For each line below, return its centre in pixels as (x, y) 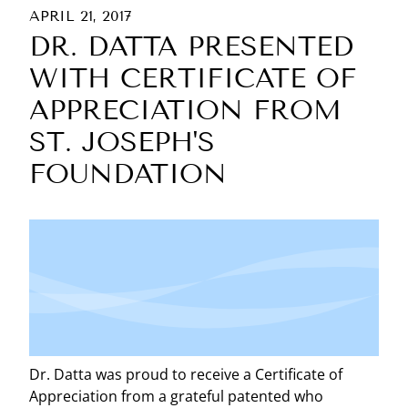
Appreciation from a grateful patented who (176, 396)
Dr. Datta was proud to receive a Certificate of (186, 374)
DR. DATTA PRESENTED (191, 46)
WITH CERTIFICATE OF (193, 78)
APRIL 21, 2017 (81, 15)
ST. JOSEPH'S (122, 142)
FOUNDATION (128, 173)
